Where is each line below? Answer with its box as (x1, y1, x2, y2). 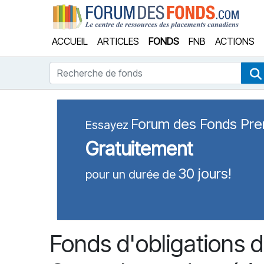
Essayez (85, 118, 128, 132)
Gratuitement (85, 137, 193, 160)
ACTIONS (215, 35, 255, 47)
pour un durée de (85, 167, 176, 181)
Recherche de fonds (49, 62, 134, 74)
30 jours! (178, 165, 231, 182)
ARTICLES (97, 35, 139, 47)
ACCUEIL (52, 35, 88, 47)
